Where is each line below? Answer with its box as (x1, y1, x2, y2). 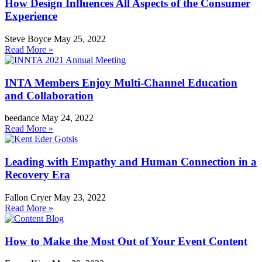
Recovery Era (5, 168, 70, 181)
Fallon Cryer (5, 192, 54, 202)
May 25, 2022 (54, 33, 106, 44)
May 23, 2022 (54, 192, 106, 202)
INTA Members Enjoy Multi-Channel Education (5, 76, 237, 89)
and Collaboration (5, 89, 94, 102)
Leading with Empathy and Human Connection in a (5, 156, 257, 168)
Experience (5, 10, 57, 23)
